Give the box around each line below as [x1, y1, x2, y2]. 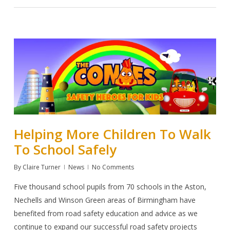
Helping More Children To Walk [13, 124, 211, 143]
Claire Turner [22, 162, 61, 171]
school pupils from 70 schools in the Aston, [62, 181, 206, 191]
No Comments [91, 162, 134, 171]
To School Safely [13, 140, 117, 159]
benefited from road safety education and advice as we [13, 208, 198, 218]
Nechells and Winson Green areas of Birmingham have [13, 195, 196, 205]
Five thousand [13, 181, 61, 191]
